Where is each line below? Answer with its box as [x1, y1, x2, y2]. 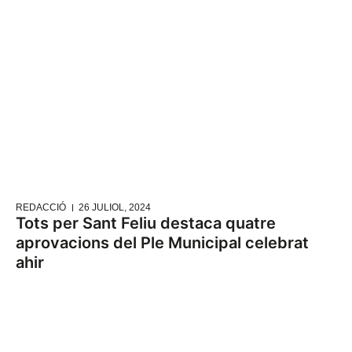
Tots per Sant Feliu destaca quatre [16, 214, 276, 233]
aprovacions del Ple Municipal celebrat [16, 233, 309, 253]
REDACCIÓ [16, 202, 66, 214]
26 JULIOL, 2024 [79, 202, 151, 214]
